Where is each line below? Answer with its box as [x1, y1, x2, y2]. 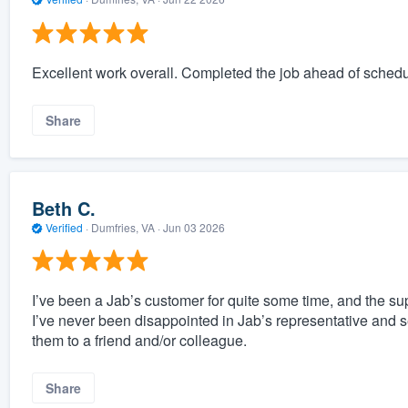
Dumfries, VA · [87, 219, 163, 235]
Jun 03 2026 [162, 219, 225, 235]
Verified [42, 219, 86, 235]
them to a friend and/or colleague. [31, 330, 247, 352]
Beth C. [31, 194, 96, 221]
